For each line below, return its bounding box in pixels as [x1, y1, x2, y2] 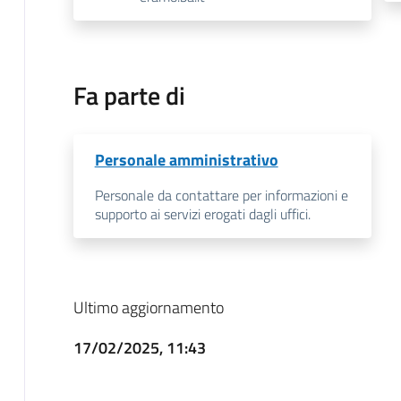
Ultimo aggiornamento [73, 294, 224, 320]
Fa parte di [73, 75, 185, 115]
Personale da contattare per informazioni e [94, 183, 348, 206]
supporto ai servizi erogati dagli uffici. [94, 202, 311, 225]
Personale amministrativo [94, 147, 278, 172]
